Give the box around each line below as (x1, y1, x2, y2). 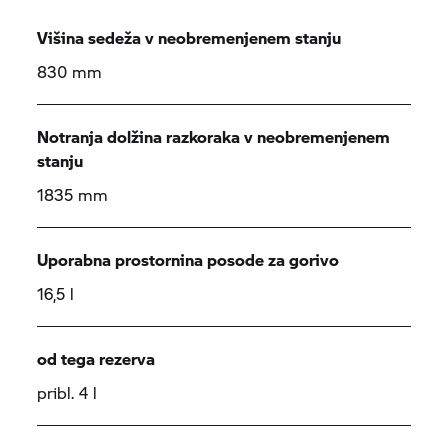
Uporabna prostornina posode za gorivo (37, 248, 340, 271)
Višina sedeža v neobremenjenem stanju (37, 26, 342, 49)
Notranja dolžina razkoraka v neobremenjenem (37, 125, 391, 148)
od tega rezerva (37, 347, 156, 370)
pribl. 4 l (37, 381, 98, 404)
